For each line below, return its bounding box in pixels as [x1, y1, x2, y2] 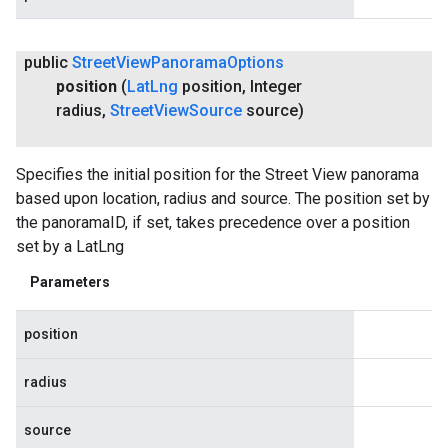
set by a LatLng [16, 236, 124, 256]
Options [227, 52, 284, 72]
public [24, 52, 72, 72]
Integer [246, 76, 302, 96]
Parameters [30, 273, 110, 290]
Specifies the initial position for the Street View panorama [16, 164, 419, 184]
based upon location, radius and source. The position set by [16, 188, 430, 208]
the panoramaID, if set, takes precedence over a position [16, 212, 410, 232]
